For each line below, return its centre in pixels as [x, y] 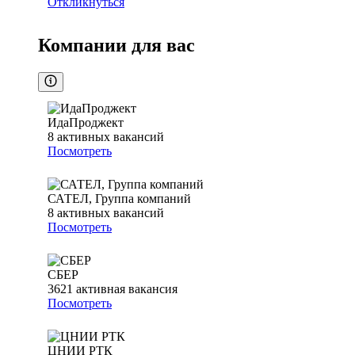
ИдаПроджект [86, 123]
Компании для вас [116, 46]
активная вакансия [127, 289]
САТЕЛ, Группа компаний [119, 199]
